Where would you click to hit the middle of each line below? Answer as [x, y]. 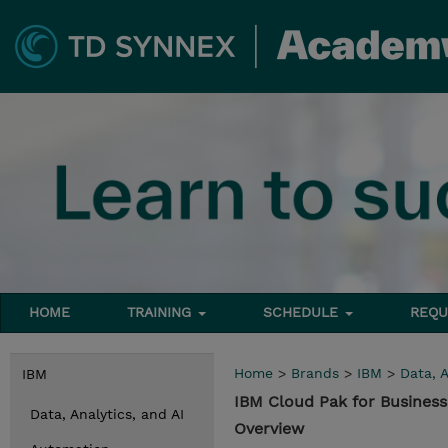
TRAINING [162, 312]
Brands [315, 373]
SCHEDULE [303, 312]
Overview [269, 428]
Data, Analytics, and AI [107, 414]
